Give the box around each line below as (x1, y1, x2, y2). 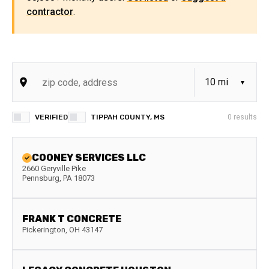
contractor (26, 6, 73, 17)
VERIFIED (35, 113, 68, 121)
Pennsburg (22, 174, 59, 183)
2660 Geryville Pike (22, 164, 86, 173)
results (232, 113, 257, 121)
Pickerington (22, 225, 65, 234)
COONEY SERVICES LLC (32, 152, 146, 163)
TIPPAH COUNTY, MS (91, 113, 165, 121)
